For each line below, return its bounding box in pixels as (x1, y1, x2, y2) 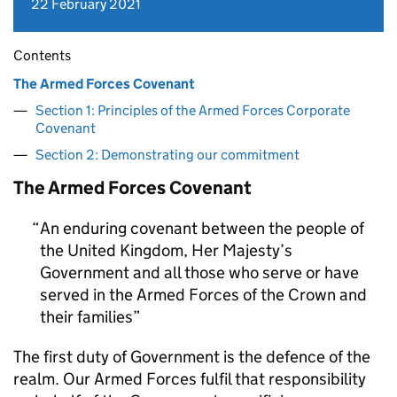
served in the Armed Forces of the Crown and (40, 284, 367, 305)
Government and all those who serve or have (40, 262, 359, 283)
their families (40, 307, 133, 327)
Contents (13, 47, 71, 64)
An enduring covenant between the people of (40, 218, 364, 238)
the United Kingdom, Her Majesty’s (40, 240, 292, 261)
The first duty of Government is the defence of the (13, 346, 370, 367)
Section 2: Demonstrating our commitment (35, 146, 300, 163)
